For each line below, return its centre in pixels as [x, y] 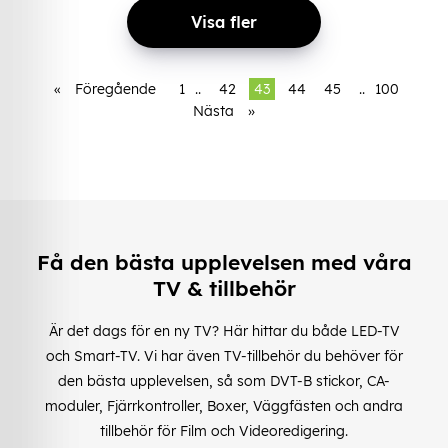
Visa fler [224, 21]
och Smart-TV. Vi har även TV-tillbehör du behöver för [224, 355]
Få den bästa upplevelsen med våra [224, 262]
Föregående [115, 88]
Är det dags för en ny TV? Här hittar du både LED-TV [224, 330]
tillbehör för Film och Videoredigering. [224, 430]
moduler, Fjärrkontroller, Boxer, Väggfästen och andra [224, 405]
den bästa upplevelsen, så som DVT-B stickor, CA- [224, 380]
